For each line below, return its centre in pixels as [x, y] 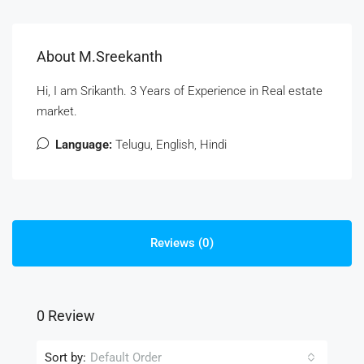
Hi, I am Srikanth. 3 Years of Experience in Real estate [180, 91]
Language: [84, 145]
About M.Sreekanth [100, 56]
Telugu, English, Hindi [169, 145]
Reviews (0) [182, 243]
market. [57, 111]
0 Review [66, 316]
